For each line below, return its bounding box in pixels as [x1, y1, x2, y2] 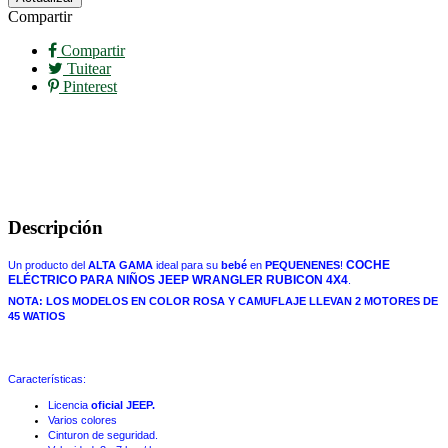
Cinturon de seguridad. [48, 428, 158, 441]
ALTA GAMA [88, 258, 153, 271]
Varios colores [48, 413, 120, 426]
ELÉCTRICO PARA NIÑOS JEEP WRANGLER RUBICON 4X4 [8, 272, 348, 287]
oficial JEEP [91, 398, 152, 411]
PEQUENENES [265, 258, 340, 271]
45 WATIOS [8, 309, 65, 322]
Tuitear [63, 60, 111, 78]
